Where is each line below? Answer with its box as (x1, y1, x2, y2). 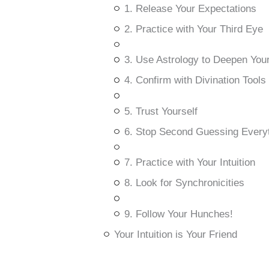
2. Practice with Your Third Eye (124, 23, 263, 35)
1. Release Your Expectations (124, 2, 256, 14)
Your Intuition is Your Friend (113, 228, 237, 240)
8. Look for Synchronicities (124, 177, 244, 189)
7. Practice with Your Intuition (124, 157, 255, 169)
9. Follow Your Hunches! (124, 208, 233, 220)
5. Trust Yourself (124, 105, 198, 117)
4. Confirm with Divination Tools (124, 74, 266, 86)
